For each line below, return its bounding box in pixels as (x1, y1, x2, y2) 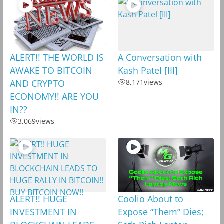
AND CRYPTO (9, 77, 65, 89)
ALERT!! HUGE (9, 192, 67, 205)
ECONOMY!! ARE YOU (9, 90, 99, 102)
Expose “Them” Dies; (117, 205, 204, 218)
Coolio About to (117, 192, 183, 205)
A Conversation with (117, 51, 202, 63)
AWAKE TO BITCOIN (9, 64, 92, 76)
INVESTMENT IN (9, 205, 77, 218)
